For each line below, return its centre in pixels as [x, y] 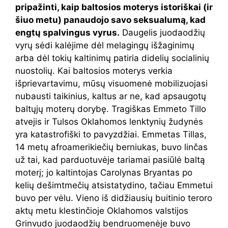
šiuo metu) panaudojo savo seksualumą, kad [110, 20]
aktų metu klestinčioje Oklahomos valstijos [102, 210]
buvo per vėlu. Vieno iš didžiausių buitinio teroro [114, 198]
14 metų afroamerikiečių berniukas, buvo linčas [111, 147]
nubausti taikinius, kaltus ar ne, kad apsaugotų [111, 96]
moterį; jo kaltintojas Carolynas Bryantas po [104, 172]
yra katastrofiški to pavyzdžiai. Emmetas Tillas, [111, 134]
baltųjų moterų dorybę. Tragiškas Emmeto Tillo [111, 109]
